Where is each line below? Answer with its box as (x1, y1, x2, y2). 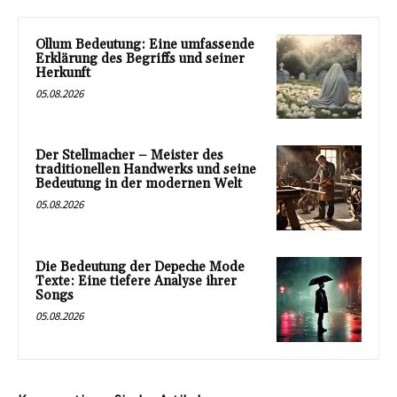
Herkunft (35, 64, 90, 82)
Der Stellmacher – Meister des (35, 147, 223, 165)
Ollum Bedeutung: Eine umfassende (35, 35, 254, 53)
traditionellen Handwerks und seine (35, 161, 256, 179)
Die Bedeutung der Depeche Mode (35, 259, 245, 276)
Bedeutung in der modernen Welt (35, 175, 242, 193)
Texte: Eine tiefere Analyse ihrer (35, 273, 237, 291)
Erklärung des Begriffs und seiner (35, 50, 245, 67)
